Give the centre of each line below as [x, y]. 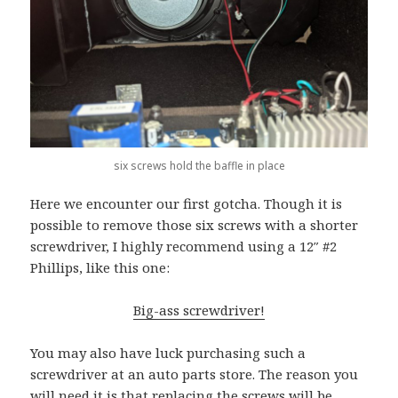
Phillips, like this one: [100, 268]
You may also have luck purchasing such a [168, 353]
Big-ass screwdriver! [199, 310]
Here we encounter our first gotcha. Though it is [187, 204]
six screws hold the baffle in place [199, 166]
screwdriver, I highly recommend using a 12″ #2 [184, 247]
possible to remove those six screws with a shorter [195, 225]
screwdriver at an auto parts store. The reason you [195, 374]
